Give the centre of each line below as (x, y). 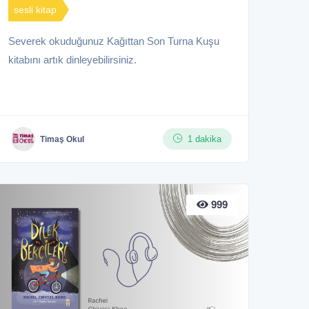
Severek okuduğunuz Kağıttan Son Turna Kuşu (114, 41)
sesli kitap (35, 10)
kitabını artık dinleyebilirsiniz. (72, 60)
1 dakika (205, 139)
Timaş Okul (62, 139)
